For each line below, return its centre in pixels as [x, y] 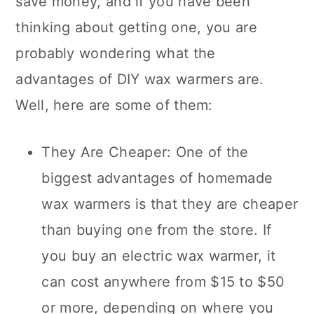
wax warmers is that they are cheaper [170, 204]
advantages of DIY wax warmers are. [140, 79]
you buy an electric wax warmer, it [159, 256]
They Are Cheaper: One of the [145, 152]
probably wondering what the [116, 53]
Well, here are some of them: [114, 105]
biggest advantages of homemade [157, 178]
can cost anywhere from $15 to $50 [163, 282]
